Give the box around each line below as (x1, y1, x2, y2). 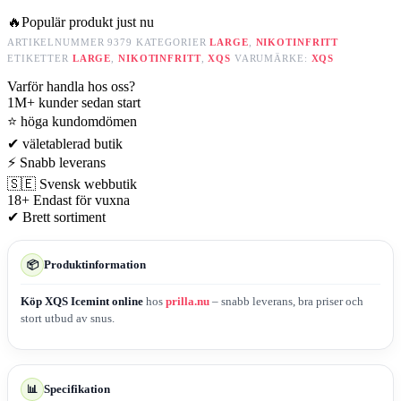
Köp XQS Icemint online (21, 294, 143, 308)
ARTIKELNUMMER (7, 36, 108, 47)
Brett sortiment (22, 209, 106, 225)
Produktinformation (44, 258, 146, 272)
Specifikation (44, 382, 110, 397)
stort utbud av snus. (21, 311, 115, 325)
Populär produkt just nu (21, 13, 154, 30)
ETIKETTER (7, 52, 69, 64)
